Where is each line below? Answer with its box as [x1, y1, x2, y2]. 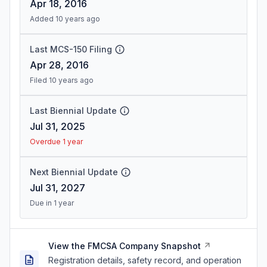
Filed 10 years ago [30, 76, 94, 85]
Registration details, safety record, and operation [48, 255, 241, 265]
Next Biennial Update [30, 167, 118, 177]
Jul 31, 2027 [30, 182, 85, 194]
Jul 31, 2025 [30, 120, 85, 132]
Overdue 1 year [30, 137, 83, 146]
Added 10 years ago [30, 14, 100, 23]
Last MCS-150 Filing [30, 44, 112, 54]
